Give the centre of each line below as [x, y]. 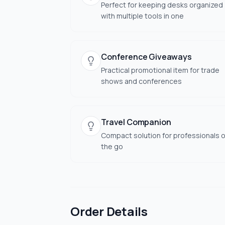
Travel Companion [136, 122]
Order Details [109, 211]
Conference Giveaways [146, 57]
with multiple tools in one [142, 16]
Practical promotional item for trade [160, 70]
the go [112, 146]
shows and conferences [141, 81]
